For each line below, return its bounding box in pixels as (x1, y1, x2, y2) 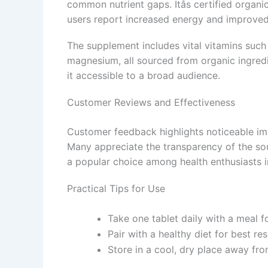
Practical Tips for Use (67, 182, 165, 195)
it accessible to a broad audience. (67, 69, 220, 81)
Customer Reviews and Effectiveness (67, 96, 235, 108)
